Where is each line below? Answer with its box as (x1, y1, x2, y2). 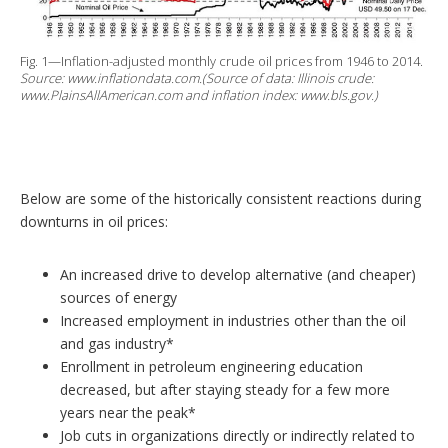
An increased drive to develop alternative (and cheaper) (60, 265, 416, 285)
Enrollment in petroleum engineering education (60, 357, 363, 377)
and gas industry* (60, 334, 174, 354)
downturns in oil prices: (20, 212, 168, 232)
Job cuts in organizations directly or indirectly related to (60, 426, 415, 446)
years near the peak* (60, 403, 196, 423)
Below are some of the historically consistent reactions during (20, 189, 421, 209)
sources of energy (60, 288, 177, 308)
